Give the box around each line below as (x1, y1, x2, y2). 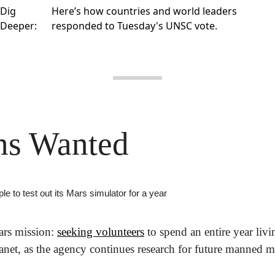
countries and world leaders (106, 4, 237, 18)
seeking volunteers (57, 225, 144, 239)
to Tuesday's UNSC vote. (103, 19, 217, 33)
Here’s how (52, 4, 106, 18)
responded (52, 19, 103, 33)
